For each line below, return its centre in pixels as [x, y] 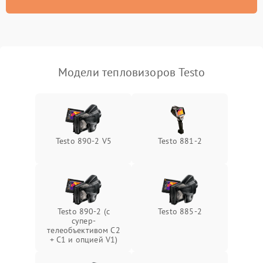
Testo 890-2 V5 [84, 141]
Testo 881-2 [180, 141]
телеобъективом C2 [84, 230]
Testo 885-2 [180, 211]
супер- [84, 221]
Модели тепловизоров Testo [131, 72]
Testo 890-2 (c [84, 211]
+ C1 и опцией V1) [84, 240]
